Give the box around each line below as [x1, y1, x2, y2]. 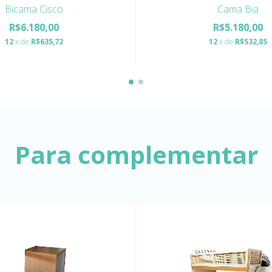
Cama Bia [217, 2, 259, 16]
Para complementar [14, 138, 258, 171]
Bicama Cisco [4, 2, 63, 16]
